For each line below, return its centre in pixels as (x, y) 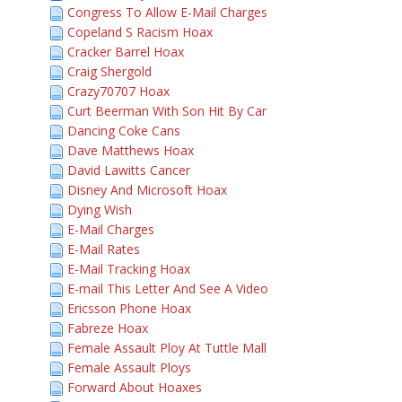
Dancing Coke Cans (124, 131)
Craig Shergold (109, 71)
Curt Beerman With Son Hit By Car (167, 111)
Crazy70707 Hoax (118, 91)
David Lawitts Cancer (129, 170)
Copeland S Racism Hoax (140, 32)
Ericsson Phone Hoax (129, 308)
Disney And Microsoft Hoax (147, 190)
